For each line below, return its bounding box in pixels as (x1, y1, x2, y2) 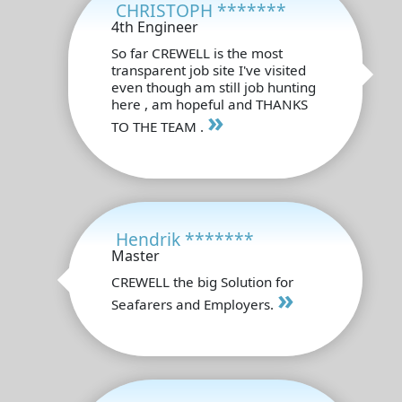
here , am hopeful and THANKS (111, 94, 308, 113)
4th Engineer (111, 16, 198, 37)
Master (111, 245, 160, 266)
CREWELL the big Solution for (111, 272, 293, 291)
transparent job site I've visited (111, 60, 306, 79)
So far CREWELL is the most (111, 43, 283, 62)
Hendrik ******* (116, 226, 254, 251)
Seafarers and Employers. (111, 294, 277, 313)
